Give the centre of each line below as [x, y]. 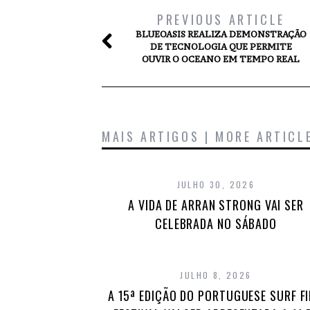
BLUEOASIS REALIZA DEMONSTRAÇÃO [221, 34]
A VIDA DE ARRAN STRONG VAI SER [216, 205]
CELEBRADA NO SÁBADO [216, 224]
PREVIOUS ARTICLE [221, 19]
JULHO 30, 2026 [216, 184]
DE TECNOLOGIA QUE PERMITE [221, 47]
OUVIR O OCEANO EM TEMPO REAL [221, 59]
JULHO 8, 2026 [216, 275]
